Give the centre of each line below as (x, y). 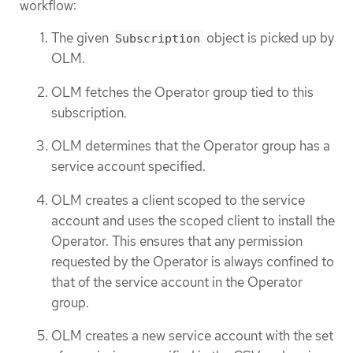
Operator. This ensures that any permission (177, 241)
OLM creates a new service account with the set (192, 336)
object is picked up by (269, 38)
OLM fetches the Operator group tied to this (182, 92)
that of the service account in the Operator (177, 282)
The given (82, 38)
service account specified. (128, 167)
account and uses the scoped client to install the (193, 220)
